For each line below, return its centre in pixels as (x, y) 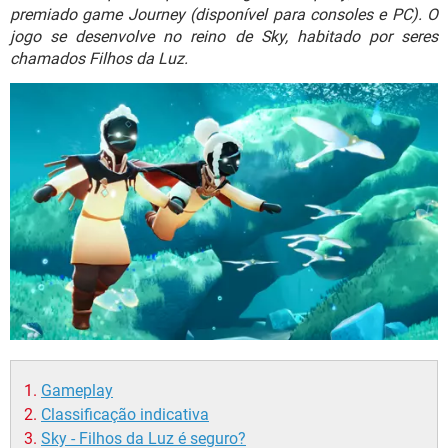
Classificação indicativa (125, 415)
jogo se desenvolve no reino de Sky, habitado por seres (224, 36)
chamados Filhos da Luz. (99, 58)
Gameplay (77, 391)
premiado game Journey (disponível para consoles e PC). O (224, 14)
